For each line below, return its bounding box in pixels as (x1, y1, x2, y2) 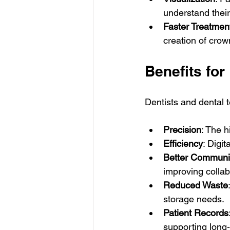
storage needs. (163, 194, 224, 205)
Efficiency (163, 138, 203, 149)
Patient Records (163, 207, 228, 219)
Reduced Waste (163, 180, 228, 191)
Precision (163, 124, 201, 136)
